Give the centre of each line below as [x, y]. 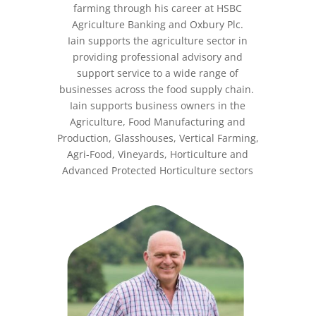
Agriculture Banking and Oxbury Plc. [158, 24]
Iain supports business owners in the [158, 105]
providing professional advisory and [158, 57]
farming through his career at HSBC [158, 8]
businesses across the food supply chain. [158, 89]
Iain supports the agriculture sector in [158, 41]
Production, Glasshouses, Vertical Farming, [158, 138]
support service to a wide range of [158, 73]
